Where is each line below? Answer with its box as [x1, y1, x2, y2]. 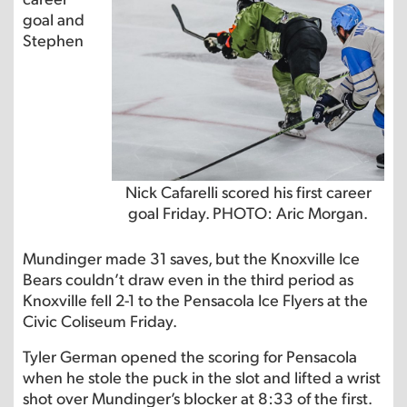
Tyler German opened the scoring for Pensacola [23, 345, 357, 367]
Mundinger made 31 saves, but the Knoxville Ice [23, 247, 360, 269]
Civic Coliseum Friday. [23, 310, 177, 332]
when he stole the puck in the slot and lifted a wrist [23, 366, 381, 388]
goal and [23, 8, 84, 30]
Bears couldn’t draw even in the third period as [23, 268, 353, 290]
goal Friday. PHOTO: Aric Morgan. [128, 202, 368, 223]
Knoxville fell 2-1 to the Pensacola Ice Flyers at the [23, 289, 368, 311]
